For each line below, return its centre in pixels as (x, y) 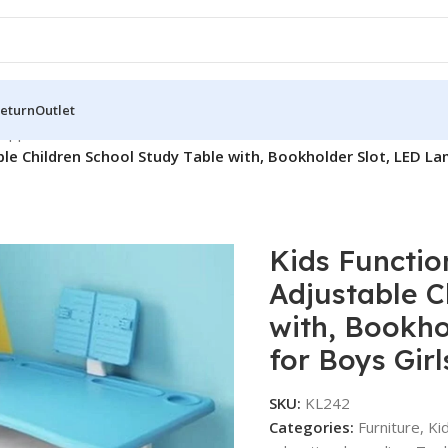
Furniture (388, 426)
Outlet (55, 110)
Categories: (311, 426)
